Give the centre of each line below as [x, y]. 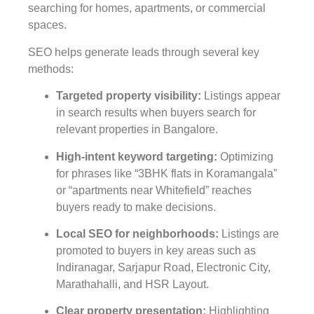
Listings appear [242, 96]
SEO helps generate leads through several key [144, 52]
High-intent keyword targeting [135, 156]
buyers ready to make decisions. [136, 207]
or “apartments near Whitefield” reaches [154, 190]
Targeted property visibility [127, 96]
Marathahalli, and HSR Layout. [132, 285]
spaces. [47, 25]
